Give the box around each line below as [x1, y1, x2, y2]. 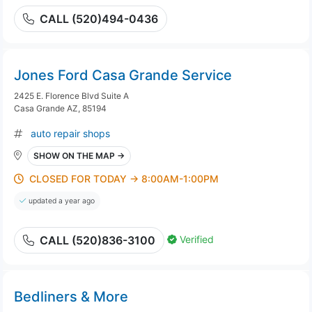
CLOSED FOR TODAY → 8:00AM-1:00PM [29, 173, 219, 185]
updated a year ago [29, 196, 95, 205]
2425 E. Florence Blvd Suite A [14, 91, 129, 101]
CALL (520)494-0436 [40, 12, 158, 26]
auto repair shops [31, 127, 110, 139]
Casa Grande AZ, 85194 [14, 103, 107, 114]
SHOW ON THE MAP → [33, 150, 125, 161]
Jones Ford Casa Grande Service [14, 67, 232, 84]
